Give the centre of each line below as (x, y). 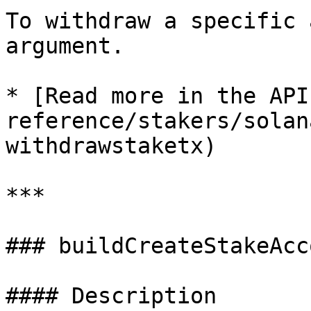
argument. (65, 46)
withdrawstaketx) (111, 146)
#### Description (111, 296)
